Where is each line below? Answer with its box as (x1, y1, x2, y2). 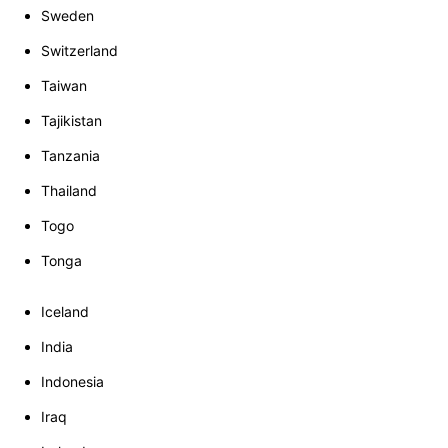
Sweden (41, 7, 94, 25)
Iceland (41, 303, 89, 321)
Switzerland (41, 42, 118, 60)
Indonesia (41, 373, 104, 391)
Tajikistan (41, 112, 102, 130)
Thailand (41, 182, 97, 200)
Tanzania (41, 147, 100, 165)
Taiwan (41, 77, 87, 95)
